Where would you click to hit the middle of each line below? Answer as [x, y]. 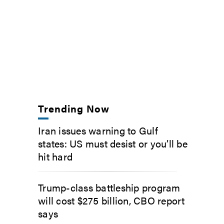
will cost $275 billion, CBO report [111, 200]
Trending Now [74, 108]
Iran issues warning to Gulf [98, 130]
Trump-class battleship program [109, 187]
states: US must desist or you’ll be [113, 143]
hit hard [55, 156]
